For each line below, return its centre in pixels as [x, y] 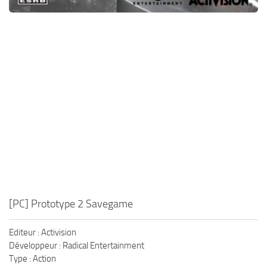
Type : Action [32, 258]
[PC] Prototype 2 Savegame [71, 204]
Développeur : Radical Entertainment [77, 245]
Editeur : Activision [43, 232]
